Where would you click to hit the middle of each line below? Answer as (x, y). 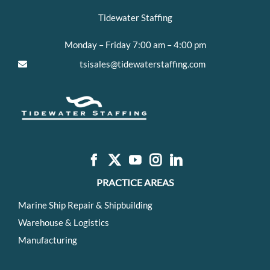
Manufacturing (48, 240)
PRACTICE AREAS (135, 183)
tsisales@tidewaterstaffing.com (143, 64)
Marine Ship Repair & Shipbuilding (85, 205)
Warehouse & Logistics (64, 223)
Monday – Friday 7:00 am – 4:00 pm (135, 44)
